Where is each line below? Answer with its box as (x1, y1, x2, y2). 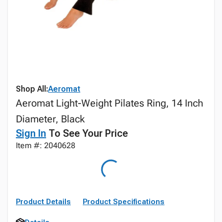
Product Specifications (83, 197, 165, 206)
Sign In (16, 127, 46, 139)
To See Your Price (46, 127, 128, 139)
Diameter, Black (16, 113, 85, 125)
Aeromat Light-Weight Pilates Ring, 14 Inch (16, 97, 203, 109)
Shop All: (16, 84, 48, 94)
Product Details (16, 197, 71, 206)
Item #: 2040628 (16, 141, 75, 150)
